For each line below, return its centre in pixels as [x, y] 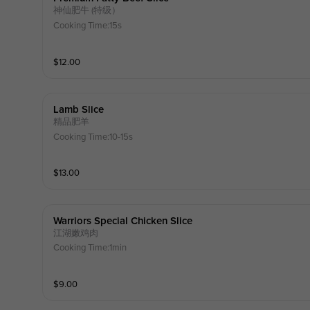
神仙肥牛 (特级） [86, 11]
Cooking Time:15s [87, 26]
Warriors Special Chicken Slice [122, 221]
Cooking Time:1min [90, 248]
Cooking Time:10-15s [93, 137]
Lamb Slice [78, 110]
